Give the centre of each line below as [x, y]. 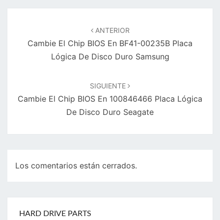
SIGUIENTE [109, 85]
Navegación [35, 14]
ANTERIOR [111, 30]
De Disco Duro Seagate [110, 112]
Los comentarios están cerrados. [76, 166]
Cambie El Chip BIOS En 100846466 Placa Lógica [110, 98]
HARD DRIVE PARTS [55, 214]
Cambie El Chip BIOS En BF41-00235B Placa [110, 43]
